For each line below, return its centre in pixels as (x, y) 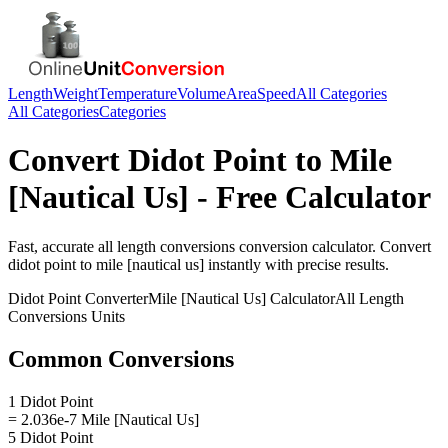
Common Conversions (121, 358)
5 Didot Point (50, 437)
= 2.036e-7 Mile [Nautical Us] (103, 419)
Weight (75, 93)
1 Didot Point (50, 401)
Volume (201, 93)
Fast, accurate (53, 246)
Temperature (137, 93)
